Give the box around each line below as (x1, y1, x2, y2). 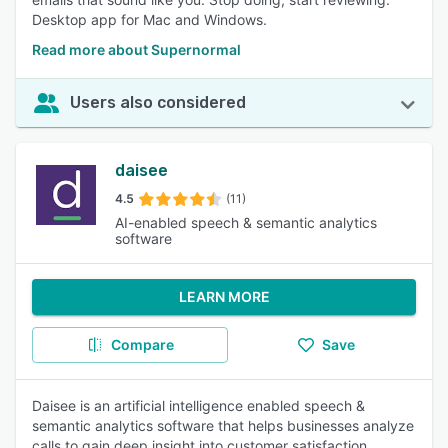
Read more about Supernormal (32, 41, 241, 58)
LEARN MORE (178, 288, 270, 305)
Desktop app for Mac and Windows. (32, 11, 267, 28)
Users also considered (70, 93, 246, 112)
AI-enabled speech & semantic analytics (115, 214, 378, 231)
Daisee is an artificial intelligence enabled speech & (32, 397, 365, 414)
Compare (110, 336, 174, 353)
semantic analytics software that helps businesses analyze (32, 417, 414, 434)
